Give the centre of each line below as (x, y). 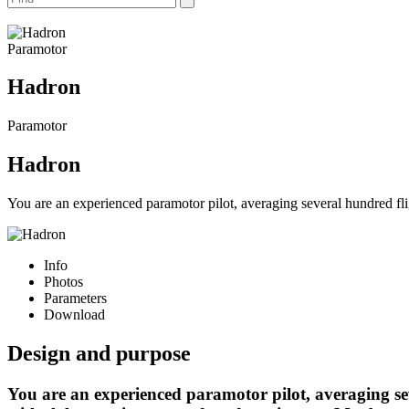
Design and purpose (99, 354)
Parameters (75, 299)
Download (74, 315)
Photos (63, 282)
